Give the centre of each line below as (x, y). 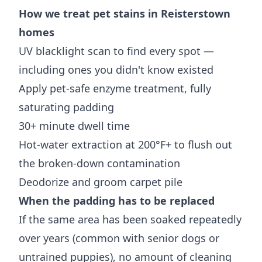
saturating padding (66, 107)
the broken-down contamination (99, 163)
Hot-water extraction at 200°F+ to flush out (125, 144)
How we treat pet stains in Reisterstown (125, 13)
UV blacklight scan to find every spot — (116, 51)
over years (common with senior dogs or (119, 238)
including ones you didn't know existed (116, 70)
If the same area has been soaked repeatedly (130, 219)
